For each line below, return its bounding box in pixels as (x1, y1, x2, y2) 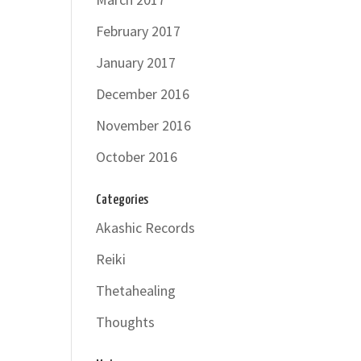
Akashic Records (96, 218, 196, 237)
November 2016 (96, 116, 192, 135)
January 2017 (96, 53, 176, 72)
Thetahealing (96, 281, 176, 300)
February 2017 (96, 22, 181, 40)
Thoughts (96, 313, 156, 331)
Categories (96, 193, 149, 207)
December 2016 (96, 85, 190, 103)
